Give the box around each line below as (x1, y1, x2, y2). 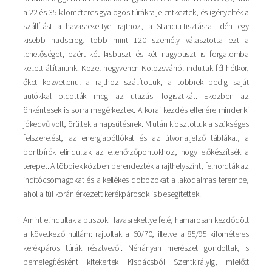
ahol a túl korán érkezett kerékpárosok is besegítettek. (23, 188, 201, 199)
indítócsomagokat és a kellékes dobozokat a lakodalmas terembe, (23, 174, 249, 185)
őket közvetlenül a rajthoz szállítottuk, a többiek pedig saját (23, 76, 249, 87)
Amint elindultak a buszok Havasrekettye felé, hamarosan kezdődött (23, 214, 249, 225)
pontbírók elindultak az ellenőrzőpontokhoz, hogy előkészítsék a (23, 146, 249, 157)
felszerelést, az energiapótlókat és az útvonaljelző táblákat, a (23, 132, 249, 143)
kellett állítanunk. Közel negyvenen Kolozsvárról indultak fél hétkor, (23, 62, 249, 73)
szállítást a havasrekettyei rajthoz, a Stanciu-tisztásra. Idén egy (23, 20, 249, 32)
